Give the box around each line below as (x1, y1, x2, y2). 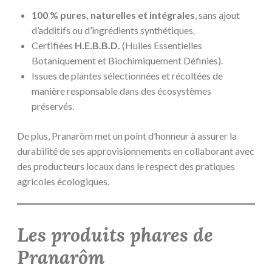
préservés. (32, 100, 74, 112)
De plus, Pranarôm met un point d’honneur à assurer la (17, 129, 237, 141)
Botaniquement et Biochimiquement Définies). (32, 54, 223, 66)
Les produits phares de (17, 223, 213, 248)
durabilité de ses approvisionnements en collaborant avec (17, 144, 254, 157)
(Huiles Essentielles (120, 39, 202, 51)
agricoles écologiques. (17, 175, 109, 187)
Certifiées (32, 39, 75, 51)
